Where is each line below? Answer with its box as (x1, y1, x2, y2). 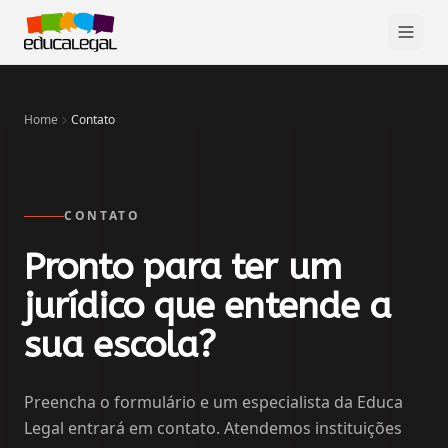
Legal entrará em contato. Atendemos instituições (24, 417, 402, 439)
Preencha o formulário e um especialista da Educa (24, 391, 403, 413)
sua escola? (24, 324, 216, 366)
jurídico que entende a (24, 285, 392, 327)
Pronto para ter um (24, 246, 341, 288)
